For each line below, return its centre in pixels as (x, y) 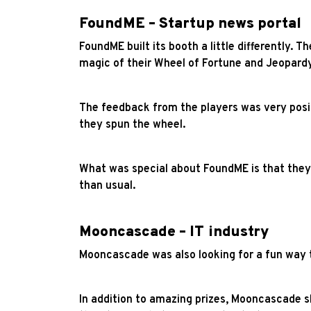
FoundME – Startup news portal (190, 24)
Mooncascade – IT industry (174, 232)
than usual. (107, 186)
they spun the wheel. (132, 125)
